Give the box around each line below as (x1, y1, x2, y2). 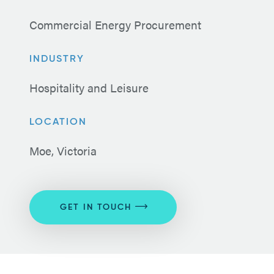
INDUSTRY (29, 54, 84, 64)
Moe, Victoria (29, 143, 97, 158)
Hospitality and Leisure (29, 80, 149, 95)
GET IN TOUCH (60, 203, 131, 212)
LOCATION (29, 117, 87, 127)
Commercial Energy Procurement (29, 17, 201, 32)
